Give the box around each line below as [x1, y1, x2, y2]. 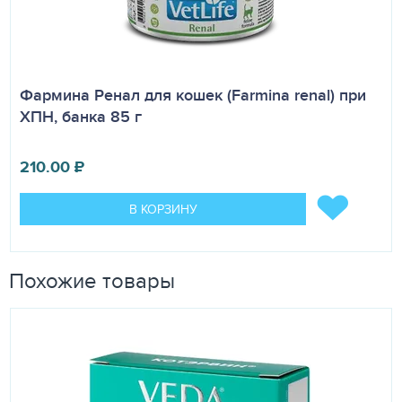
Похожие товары [9, 265, 175, 295]
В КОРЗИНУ [128, 200, 197, 218]
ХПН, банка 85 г [20, 105, 142, 128]
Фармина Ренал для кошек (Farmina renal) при [20, 83, 366, 107]
